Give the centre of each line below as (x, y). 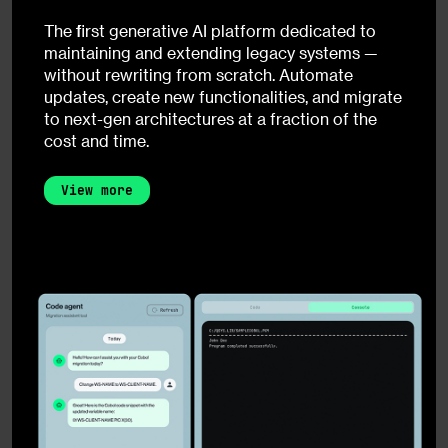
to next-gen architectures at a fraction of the (210, 119)
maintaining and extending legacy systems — (211, 53)
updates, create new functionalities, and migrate (223, 97)
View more (97, 191)
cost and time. (96, 141)
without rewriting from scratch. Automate (198, 75)
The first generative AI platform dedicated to (210, 31)
